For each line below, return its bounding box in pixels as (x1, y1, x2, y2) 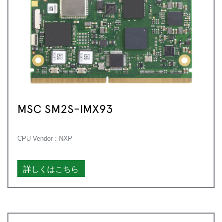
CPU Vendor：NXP (17, 134, 72, 142)
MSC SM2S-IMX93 (17, 100, 113, 116)
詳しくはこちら (23, 163, 79, 174)
